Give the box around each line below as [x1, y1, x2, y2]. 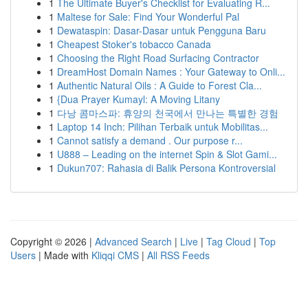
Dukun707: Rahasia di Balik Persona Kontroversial [57, 161, 276, 175]
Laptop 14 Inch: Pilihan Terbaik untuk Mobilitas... [57, 120, 268, 133]
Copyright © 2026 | [10, 234, 95, 248]
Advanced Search [95, 234, 172, 248]
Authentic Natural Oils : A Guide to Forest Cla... [57, 78, 262, 92]
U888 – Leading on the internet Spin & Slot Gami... [57, 147, 277, 161]
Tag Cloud [206, 234, 251, 248]
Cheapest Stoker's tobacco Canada [57, 37, 211, 51]
